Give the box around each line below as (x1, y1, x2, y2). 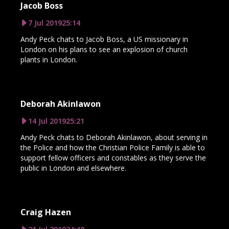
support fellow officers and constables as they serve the (20, 152, 206, 163)
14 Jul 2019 (28, 116, 66, 126)
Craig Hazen (20, 206, 71, 218)
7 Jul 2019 (28, 17, 62, 28)
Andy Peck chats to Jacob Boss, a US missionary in (20, 34, 188, 44)
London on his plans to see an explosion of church (20, 44, 188, 54)
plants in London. (20, 54, 77, 64)
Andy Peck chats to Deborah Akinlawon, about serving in (20, 132, 208, 142)
